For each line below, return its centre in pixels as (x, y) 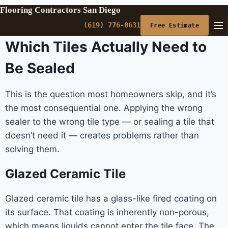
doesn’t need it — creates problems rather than (102, 135)
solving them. (32, 149)
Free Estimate (175, 25)
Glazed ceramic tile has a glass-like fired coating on (111, 198)
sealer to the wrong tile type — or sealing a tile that (110, 122)
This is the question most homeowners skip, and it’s (111, 94)
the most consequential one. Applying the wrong (104, 108)
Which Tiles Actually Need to (106, 47)
